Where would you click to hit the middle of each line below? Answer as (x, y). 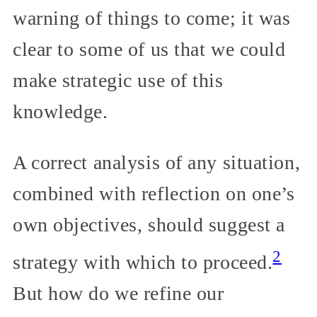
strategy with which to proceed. (143, 262)
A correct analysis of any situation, (157, 162)
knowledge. (60, 111)
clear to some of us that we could (149, 49)
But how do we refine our (119, 293)
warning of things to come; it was (152, 18)
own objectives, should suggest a (149, 224)
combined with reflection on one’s (154, 193)
